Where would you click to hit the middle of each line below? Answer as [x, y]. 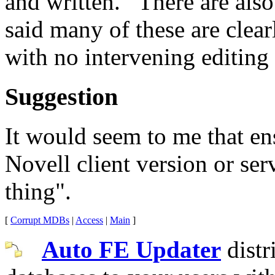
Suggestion [61, 96]
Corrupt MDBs [40, 220]
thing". [38, 192]
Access [89, 220]
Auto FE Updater [131, 250]
